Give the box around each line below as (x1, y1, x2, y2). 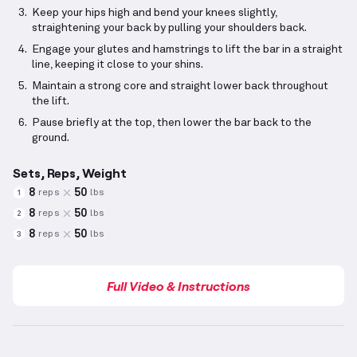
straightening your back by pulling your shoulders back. (32, 22, 307, 34)
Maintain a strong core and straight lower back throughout (32, 80, 328, 92)
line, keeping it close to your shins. (32, 59, 203, 71)
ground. (32, 132, 69, 144)
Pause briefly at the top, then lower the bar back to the (32, 117, 312, 129)
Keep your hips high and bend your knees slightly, (32, 7, 277, 19)
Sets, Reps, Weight (13, 165, 127, 181)
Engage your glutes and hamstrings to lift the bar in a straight (32, 44, 343, 56)
